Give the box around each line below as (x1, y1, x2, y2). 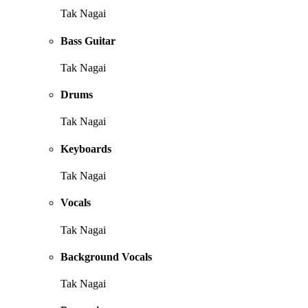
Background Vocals (60, 250, 152, 263)
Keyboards (60, 142, 111, 155)
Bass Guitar (60, 34, 115, 47)
